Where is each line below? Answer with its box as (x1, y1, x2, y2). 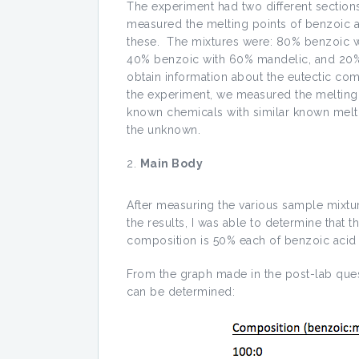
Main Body (139, 157, 203, 170)
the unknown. (127, 123, 200, 136)
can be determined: (127, 285, 235, 298)
